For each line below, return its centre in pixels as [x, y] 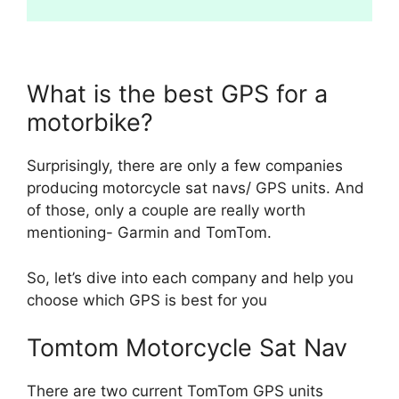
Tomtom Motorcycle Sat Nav [187, 348]
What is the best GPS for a [177, 94]
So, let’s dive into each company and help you [190, 277]
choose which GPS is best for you [147, 300]
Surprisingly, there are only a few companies [185, 166]
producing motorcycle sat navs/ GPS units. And [195, 188]
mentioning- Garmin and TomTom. [149, 233]
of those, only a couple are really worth [166, 211]
